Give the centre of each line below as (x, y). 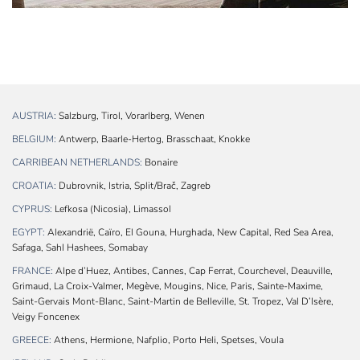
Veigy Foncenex (46, 317)
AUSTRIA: (34, 116)
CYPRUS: (32, 209)
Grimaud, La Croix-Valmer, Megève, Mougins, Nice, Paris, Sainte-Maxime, (168, 286)
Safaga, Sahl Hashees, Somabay (80, 248)
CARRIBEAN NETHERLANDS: (77, 163)
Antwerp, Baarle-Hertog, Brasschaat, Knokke (153, 139)
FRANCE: (33, 271)
